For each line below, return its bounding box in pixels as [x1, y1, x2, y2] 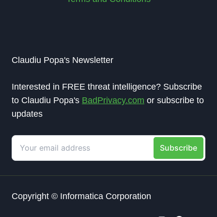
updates [12, 109, 43, 119]
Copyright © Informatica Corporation [12, 191, 151, 201]
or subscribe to [144, 95, 204, 105]
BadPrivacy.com [82, 95, 144, 105]
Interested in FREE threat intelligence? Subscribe [12, 82, 202, 92]
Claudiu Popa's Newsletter [12, 55, 113, 65]
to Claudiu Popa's [12, 95, 82, 105]
